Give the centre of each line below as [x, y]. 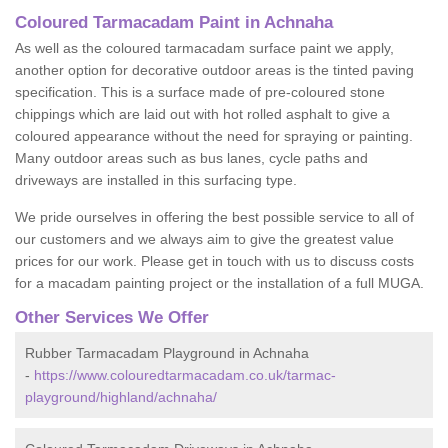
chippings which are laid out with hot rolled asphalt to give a [202, 114]
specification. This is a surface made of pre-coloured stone [200, 92]
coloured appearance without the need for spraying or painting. [214, 136]
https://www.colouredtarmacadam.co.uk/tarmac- [185, 375]
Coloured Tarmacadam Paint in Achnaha [174, 22]
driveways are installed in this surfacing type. [156, 180]
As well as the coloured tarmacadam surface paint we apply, [204, 48]
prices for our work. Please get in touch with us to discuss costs [214, 261]
